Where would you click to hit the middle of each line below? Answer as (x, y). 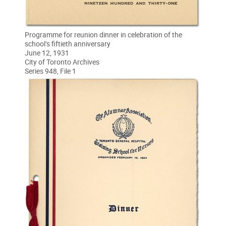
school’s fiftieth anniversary (68, 44)
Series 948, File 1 (50, 71)
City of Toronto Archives (62, 62)
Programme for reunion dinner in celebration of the (103, 35)
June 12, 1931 (47, 53)
